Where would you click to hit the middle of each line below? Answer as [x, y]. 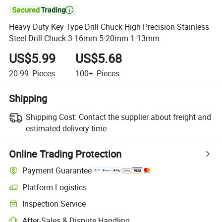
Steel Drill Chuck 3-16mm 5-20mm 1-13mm [84, 38]
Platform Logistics [55, 187]
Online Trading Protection [65, 154]
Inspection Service [54, 204]
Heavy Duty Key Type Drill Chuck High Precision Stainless [109, 27]
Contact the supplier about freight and [145, 117]
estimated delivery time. [67, 128]
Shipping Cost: [51, 117]
